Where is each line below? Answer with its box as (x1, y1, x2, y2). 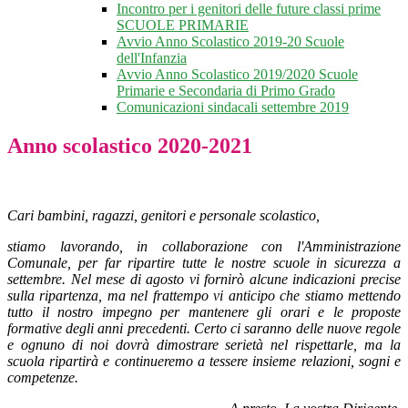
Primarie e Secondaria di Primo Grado (117, 83, 335, 99)
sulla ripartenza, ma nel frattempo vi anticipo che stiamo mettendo (7, 288, 401, 304)
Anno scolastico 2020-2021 (7, 134, 252, 158)
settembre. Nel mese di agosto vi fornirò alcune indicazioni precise (7, 271, 401, 288)
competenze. (7, 370, 78, 386)
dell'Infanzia (117, 50, 187, 66)
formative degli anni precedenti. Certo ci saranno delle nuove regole (7, 321, 401, 337)
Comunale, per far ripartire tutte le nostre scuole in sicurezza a (7, 255, 401, 271)
